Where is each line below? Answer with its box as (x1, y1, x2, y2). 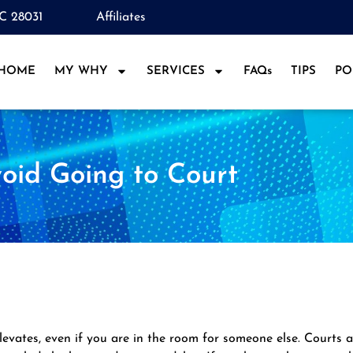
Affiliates (96, 11, 146, 24)
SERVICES (146, 65, 205, 77)
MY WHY (54, 65, 108, 77)
